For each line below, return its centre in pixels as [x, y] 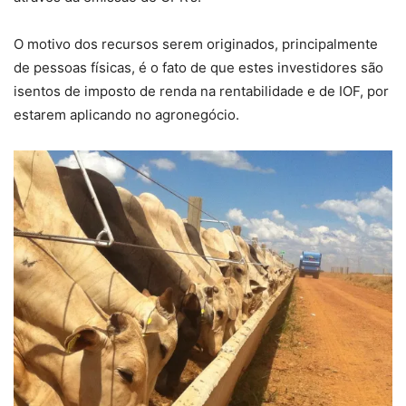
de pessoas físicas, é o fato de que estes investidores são [198, 67]
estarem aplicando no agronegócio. [126, 114]
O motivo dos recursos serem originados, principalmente [196, 43]
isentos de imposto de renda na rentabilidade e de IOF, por [201, 91]
